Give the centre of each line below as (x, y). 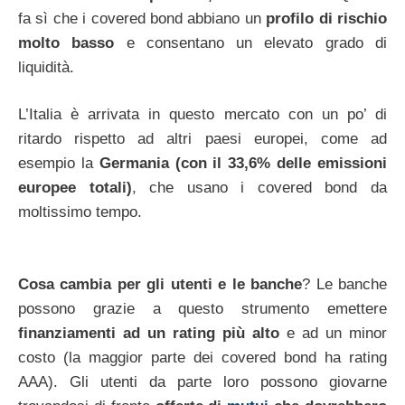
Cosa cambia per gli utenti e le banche (160, 284)
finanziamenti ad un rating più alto (152, 333)
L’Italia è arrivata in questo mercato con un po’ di (202, 115)
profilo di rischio (327, 18)
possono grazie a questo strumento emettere (202, 308)
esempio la (59, 164)
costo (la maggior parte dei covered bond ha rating (202, 357)
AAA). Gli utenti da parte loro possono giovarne (202, 381)
